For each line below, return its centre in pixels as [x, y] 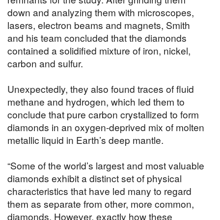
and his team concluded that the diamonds [97, 38]
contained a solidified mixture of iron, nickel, [99, 51]
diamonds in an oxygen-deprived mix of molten [106, 127]
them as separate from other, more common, [101, 204]
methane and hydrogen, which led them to [96, 102]
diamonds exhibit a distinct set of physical [95, 178]
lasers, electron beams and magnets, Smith [99, 25]
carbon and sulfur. [45, 63]
